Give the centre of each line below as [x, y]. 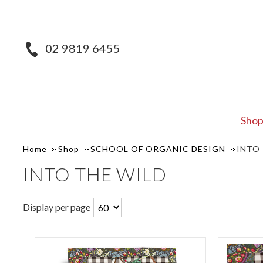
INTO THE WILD [95, 174]
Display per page [56, 207]
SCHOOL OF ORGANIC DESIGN [158, 149]
